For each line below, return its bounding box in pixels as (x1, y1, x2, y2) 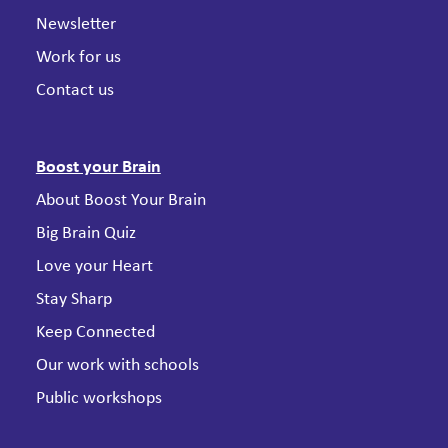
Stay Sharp (35, 289, 112, 309)
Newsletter (35, 14, 116, 34)
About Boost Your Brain (35, 190, 206, 210)
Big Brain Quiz (35, 223, 136, 243)
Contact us (35, 80, 114, 100)
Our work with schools (35, 355, 199, 375)
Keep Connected (35, 322, 155, 342)
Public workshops (35, 388, 162, 408)
